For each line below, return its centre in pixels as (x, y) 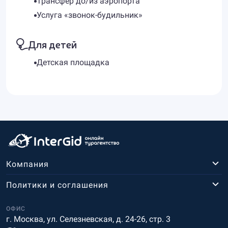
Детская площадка (73, 62)
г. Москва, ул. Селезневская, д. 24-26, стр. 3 (88, 219)
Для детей (52, 44)
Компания (27, 164)
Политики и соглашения (57, 185)
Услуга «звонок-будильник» (90, 15)
